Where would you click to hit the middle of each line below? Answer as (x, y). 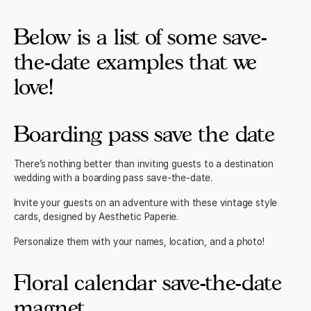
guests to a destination (223, 164)
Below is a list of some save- (140, 37)
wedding (32, 178)
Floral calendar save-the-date (148, 283)
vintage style (249, 203)
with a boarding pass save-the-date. (132, 178)
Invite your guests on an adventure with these (117, 203)
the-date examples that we (135, 62)
